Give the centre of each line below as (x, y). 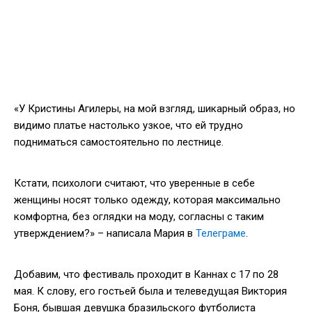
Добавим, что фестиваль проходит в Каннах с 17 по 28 (146, 274)
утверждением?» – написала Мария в (105, 233)
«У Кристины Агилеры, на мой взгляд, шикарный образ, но (155, 108)
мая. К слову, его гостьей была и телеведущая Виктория (150, 291)
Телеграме (221, 233)
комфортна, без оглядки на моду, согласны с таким (139, 216)
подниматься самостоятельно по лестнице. (119, 142)
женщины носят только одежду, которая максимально (147, 200)
